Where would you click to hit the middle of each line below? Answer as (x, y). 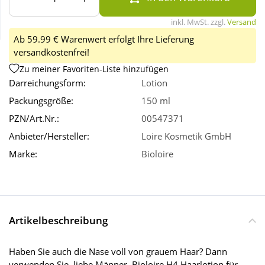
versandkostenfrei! (51, 52)
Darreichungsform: (47, 83)
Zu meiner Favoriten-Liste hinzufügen (94, 69)
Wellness (30, 31)
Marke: (23, 154)
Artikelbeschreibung (58, 221)
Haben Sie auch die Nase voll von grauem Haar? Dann (118, 252)
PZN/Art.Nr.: (34, 119)
